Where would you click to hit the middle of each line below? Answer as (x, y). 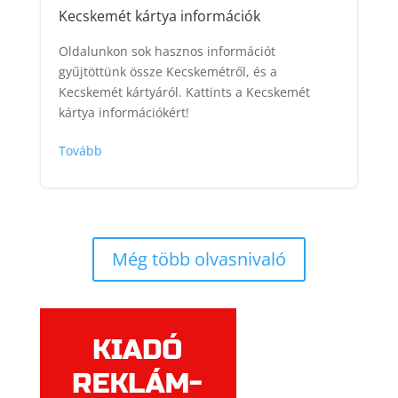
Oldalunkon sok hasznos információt (167, 52)
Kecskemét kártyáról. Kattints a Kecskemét (184, 92)
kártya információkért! (123, 113)
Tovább (80, 151)
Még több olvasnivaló (199, 259)
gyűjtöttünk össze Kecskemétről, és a (167, 72)
